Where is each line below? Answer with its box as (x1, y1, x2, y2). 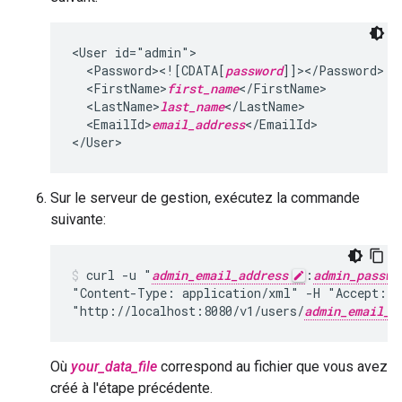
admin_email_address (152, 267, 288, 284)
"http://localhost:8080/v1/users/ (72, 302, 304, 319)
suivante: (50, 211, 106, 228)
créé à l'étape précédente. (50, 380, 213, 397)
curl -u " (86, 267, 152, 284)
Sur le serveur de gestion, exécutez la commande (50, 189, 360, 206)
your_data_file (71, 358, 157, 375)
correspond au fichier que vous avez (157, 358, 388, 375)
